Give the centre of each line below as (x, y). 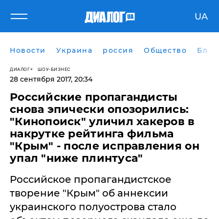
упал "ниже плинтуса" (77, 158)
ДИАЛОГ (20, 69)
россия (118, 50)
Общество (165, 50)
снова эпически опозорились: (99, 109)
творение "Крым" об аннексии (89, 193)
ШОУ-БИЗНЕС (54, 69)
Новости (28, 50)
